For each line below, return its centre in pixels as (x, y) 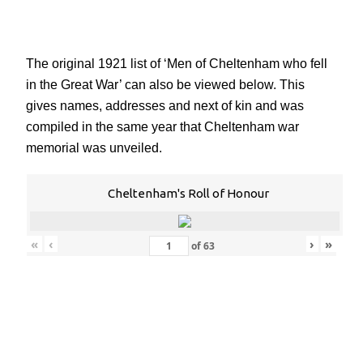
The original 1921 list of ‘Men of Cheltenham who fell (177, 64)
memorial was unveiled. (94, 148)
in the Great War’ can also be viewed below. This (165, 85)
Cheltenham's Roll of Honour (188, 194)
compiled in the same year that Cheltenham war (162, 127)
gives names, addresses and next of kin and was (165, 106)
